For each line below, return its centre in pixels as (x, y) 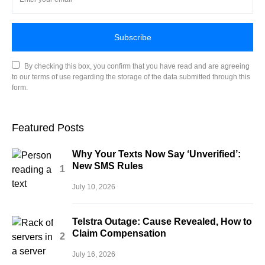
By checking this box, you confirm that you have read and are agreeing (137, 66)
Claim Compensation (119, 233)
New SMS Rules (108, 166)
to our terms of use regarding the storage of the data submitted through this (131, 77)
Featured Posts (48, 128)
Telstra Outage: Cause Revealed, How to (162, 222)
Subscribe (132, 37)
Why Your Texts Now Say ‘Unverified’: (156, 154)
